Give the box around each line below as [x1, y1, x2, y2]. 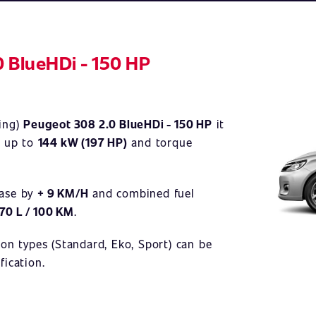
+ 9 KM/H [37, 186, 89, 200]
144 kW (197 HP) [37, 135, 128, 150]
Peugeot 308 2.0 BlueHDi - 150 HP [23, 116, 212, 131]
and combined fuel [88, 186, 195, 200]
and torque [127, 135, 193, 150]
